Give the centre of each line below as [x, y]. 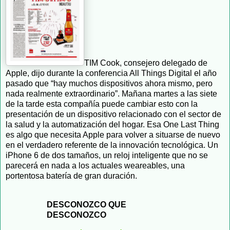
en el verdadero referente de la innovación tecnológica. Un [112, 145]
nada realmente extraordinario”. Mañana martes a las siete [111, 94]
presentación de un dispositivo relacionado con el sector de [113, 114]
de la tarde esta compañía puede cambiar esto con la [102, 104]
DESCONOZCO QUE [87, 204]
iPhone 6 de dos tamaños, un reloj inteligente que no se [107, 156]
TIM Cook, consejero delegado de [146, 63]
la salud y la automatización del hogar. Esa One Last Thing [112, 125]
